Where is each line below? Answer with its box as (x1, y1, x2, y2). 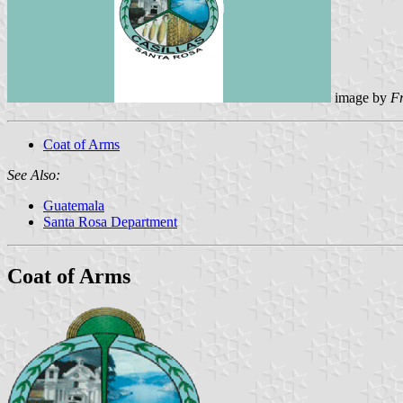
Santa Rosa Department (43, 213, 177, 229)
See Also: (7, 166, 60, 183)
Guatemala (43, 197, 104, 213)
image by (331, 89, 390, 105)
